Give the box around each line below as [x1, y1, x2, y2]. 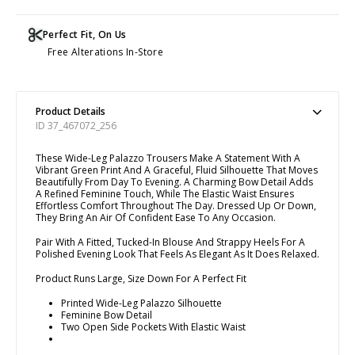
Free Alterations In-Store [48, 44, 163, 59]
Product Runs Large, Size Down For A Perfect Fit [36, 271, 246, 285]
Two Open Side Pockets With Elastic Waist [61, 319, 246, 334]
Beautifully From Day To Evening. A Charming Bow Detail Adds [36, 174, 313, 189]
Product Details [36, 104, 105, 118]
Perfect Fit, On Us [43, 27, 127, 41]
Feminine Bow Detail [61, 307, 152, 322]
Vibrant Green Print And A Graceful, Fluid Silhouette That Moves [36, 162, 318, 177]
